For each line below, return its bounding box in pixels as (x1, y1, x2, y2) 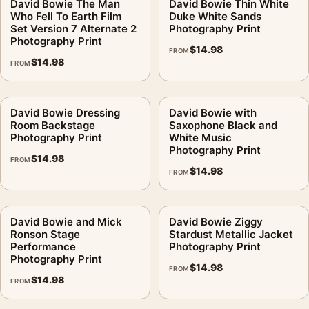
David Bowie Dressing (10, 106, 120, 119)
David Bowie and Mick (10, 215, 122, 228)
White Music (169, 130, 232, 144)
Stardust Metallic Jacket (169, 227, 293, 241)
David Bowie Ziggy (169, 215, 263, 228)
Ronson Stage (10, 227, 80, 241)
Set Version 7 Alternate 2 (10, 21, 137, 35)
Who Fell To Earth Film (10, 9, 121, 23)
